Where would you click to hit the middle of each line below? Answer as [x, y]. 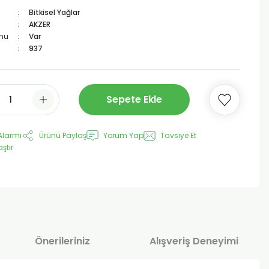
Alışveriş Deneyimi [194, 241]
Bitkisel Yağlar [54, 12]
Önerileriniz [63, 241]
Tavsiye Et [178, 135]
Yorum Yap [123, 135]
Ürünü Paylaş [63, 135]
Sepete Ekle [134, 99]
